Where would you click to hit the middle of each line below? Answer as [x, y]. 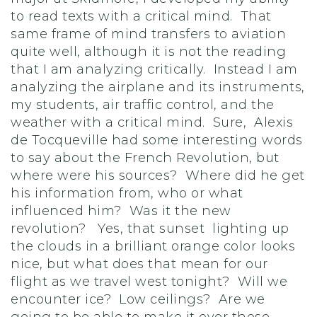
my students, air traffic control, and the [143, 105]
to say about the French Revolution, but [145, 158]
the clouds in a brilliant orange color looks [153, 246]
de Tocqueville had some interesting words [157, 140]
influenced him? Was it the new [121, 211]
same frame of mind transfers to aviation [148, 34]
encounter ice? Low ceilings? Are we [138, 299]
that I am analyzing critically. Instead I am [154, 69]
